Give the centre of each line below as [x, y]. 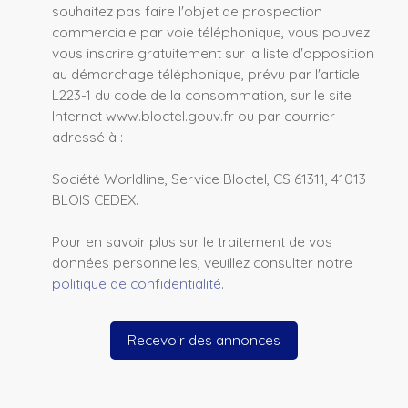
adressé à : [87, 136]
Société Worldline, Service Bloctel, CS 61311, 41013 [209, 178]
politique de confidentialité [137, 283]
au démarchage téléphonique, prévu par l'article [206, 73]
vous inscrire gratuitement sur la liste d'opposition [213, 52]
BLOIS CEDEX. [95, 199]
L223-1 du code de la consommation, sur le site [202, 94]
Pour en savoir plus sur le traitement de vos [192, 241]
